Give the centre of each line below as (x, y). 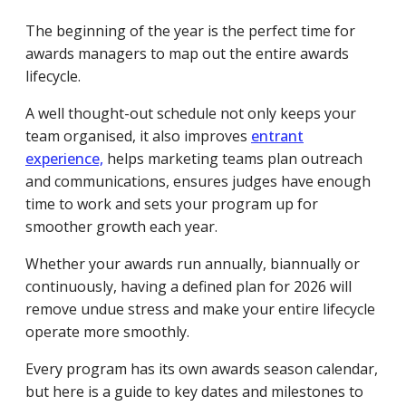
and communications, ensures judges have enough (198, 181)
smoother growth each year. (121, 227)
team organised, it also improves (138, 136)
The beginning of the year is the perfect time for (190, 31)
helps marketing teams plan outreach (233, 159)
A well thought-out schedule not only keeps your (191, 113)
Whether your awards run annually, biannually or (193, 264)
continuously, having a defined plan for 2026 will (188, 286)
